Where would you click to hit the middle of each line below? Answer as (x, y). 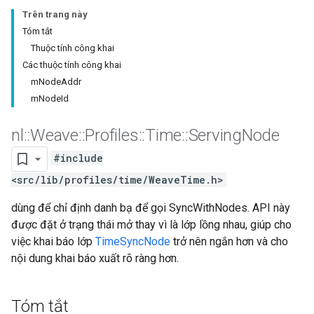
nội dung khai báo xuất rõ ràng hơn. (95, 258)
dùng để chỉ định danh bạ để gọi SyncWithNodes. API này (151, 208)
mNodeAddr (56, 82)
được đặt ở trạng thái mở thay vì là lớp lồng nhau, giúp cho (151, 225)
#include (78, 158)
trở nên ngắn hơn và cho (229, 241)
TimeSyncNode (133, 241)
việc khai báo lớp (53, 241)
